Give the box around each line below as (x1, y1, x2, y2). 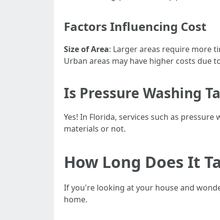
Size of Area (64, 44, 109, 55)
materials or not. (64, 123, 126, 134)
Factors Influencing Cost (64, 18, 206, 34)
